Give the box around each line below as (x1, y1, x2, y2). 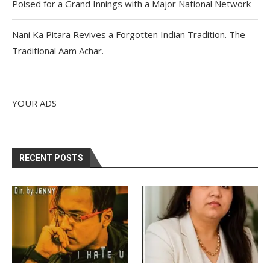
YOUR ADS (12, 96, 57, 109)
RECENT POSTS (19, 152, 83, 163)
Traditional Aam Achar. (12, 44, 104, 57)
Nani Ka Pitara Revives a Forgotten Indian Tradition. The (12, 28, 245, 40)
